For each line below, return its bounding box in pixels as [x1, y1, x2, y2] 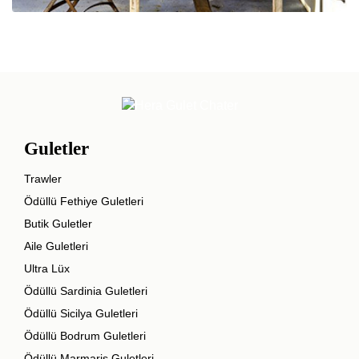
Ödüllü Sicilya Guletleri [24, 307, 138, 321]
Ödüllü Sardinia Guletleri [24, 284, 147, 298]
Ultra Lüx [24, 262, 70, 276]
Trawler [24, 172, 62, 186]
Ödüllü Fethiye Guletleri [24, 195, 143, 208]
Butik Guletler [24, 217, 92, 231]
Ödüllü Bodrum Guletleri [24, 329, 146, 343]
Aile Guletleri [24, 240, 88, 253]
